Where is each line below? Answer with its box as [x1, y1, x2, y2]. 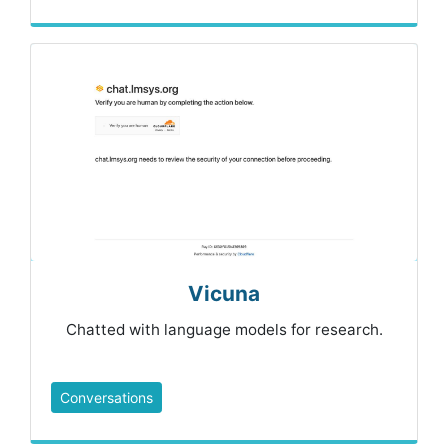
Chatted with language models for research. [65, 320, 383, 340]
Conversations [60, 389, 153, 407]
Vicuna [188, 281, 260, 307]
